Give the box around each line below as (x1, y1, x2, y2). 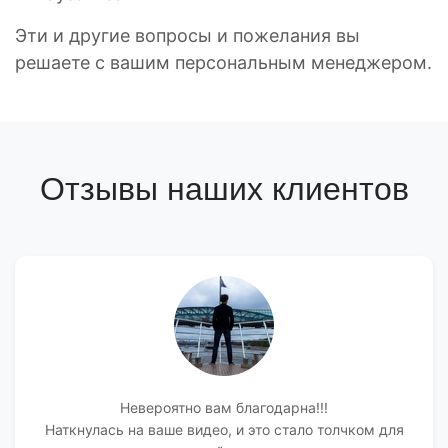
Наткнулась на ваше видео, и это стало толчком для (44, 421, 404, 438)
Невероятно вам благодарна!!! (120, 399, 328, 416)
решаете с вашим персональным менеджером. (15, 52, 432, 73)
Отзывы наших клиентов (39, 171, 409, 207)
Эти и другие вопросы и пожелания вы (15, 25, 360, 46)
